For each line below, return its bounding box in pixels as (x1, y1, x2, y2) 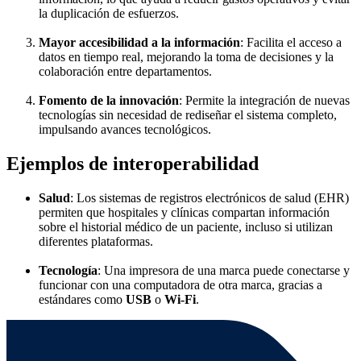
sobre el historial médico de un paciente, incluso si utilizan (39, 220, 333, 234)
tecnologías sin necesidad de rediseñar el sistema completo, (39, 108, 337, 122)
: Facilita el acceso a (240, 35, 342, 50)
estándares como (39, 293, 126, 307)
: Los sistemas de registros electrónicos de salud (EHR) (70, 191, 349, 205)
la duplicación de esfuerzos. (39, 6, 179, 21)
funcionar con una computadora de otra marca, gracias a (39, 278, 322, 293)
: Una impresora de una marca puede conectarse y (98, 263, 350, 278)
